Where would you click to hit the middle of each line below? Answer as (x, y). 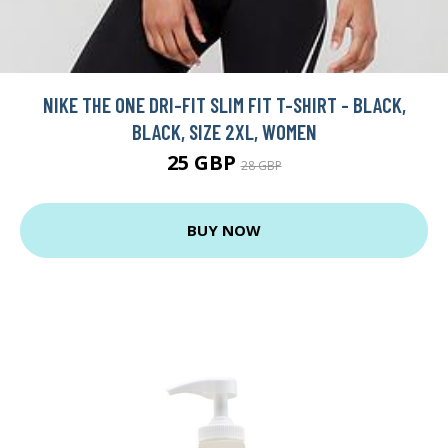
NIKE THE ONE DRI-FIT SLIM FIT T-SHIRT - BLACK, (224, 104)
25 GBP (203, 162)
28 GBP (261, 165)
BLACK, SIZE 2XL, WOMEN (224, 131)
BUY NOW (224, 230)
